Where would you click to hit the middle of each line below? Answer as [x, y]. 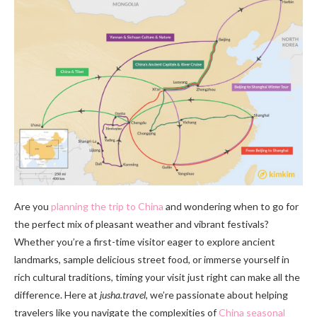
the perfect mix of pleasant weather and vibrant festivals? [142, 224]
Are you [33, 207]
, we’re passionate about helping [217, 295]
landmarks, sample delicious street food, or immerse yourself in [152, 260]
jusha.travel [123, 295]
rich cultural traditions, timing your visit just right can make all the [157, 277]
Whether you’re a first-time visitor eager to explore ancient [145, 242]
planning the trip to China [107, 207]
